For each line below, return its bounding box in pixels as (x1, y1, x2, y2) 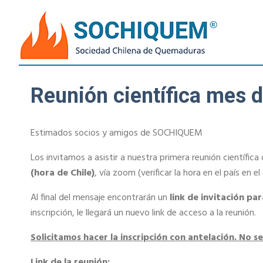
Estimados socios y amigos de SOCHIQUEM (31, 125, 203, 141)
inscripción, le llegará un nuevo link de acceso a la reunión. (31, 205, 256, 221)
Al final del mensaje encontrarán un (31, 190, 170, 205)
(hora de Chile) (31, 165, 95, 181)
